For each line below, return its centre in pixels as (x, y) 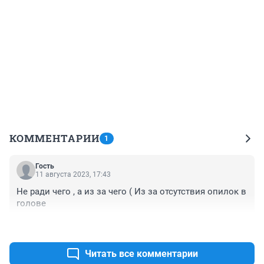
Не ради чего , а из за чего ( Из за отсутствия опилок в (131, 192)
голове (31, 204)
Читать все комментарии (141, 254)
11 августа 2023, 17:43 (73, 175)
